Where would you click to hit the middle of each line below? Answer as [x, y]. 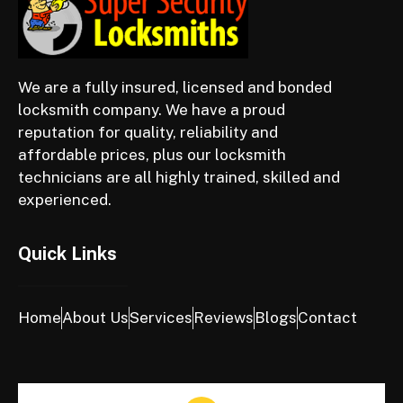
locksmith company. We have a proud [152, 109]
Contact [327, 318]
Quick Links [67, 254]
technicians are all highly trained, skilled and [179, 177]
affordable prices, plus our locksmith [152, 154]
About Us [95, 318]
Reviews [224, 318]
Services [161, 318]
